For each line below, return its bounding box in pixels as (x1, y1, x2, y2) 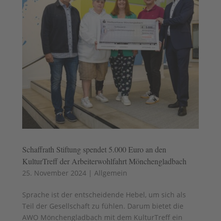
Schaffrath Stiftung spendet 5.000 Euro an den (22, 144, 166, 154)
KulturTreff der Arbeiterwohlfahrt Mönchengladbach (22, 155, 186, 166)
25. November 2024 (22, 168, 86, 178)
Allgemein (94, 168, 127, 178)
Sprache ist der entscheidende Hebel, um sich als (22, 189, 186, 199)
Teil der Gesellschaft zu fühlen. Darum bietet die (22, 201, 184, 211)
